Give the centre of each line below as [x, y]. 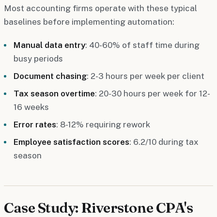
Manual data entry [49, 45]
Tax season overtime [54, 93]
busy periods [38, 58]
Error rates [35, 124]
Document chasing [50, 76]
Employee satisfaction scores [71, 142]
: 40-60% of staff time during [142, 45]
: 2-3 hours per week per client [146, 76]
